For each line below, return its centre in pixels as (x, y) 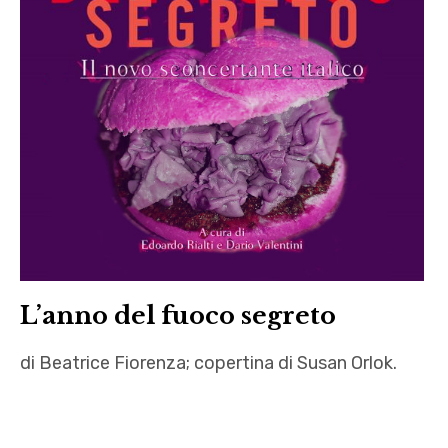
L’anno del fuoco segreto (178, 316)
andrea (53, 410)
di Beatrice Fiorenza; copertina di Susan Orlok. (209, 363)
